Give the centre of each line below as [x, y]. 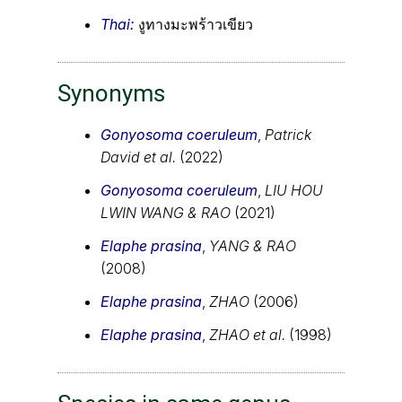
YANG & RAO [253, 245]
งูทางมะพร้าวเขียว [196, 24]
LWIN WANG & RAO [167, 212]
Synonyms [111, 93]
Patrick [288, 134]
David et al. [140, 157]
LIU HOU [294, 190]
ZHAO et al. [249, 334]
